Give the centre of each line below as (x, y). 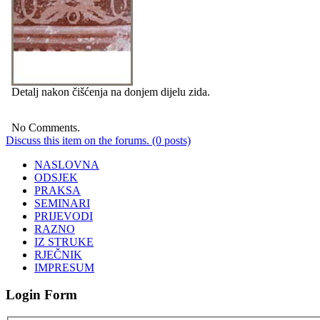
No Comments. (46, 127)
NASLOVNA (67, 164)
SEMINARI (62, 203)
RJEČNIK (58, 254)
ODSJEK (56, 177)
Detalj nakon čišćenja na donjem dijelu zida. (111, 91)
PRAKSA (57, 190)
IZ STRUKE (64, 241)
